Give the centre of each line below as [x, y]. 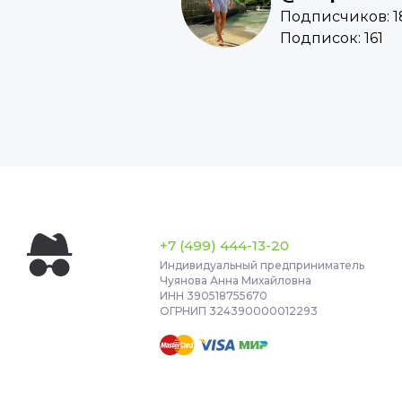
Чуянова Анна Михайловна [236, 281]
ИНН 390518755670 [214, 296]
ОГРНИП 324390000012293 [239, 311]
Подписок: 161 [331, 39]
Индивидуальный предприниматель [262, 266]
